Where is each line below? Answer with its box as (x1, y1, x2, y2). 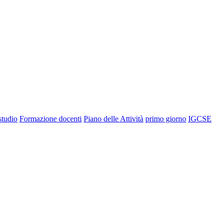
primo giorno (145, 114, 186, 123)
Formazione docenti (19, 114, 82, 123)
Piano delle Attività (84, 114, 143, 123)
